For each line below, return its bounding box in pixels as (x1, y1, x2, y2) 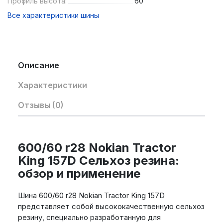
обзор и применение (17, 166, 140, 181)
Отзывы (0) (17, 100, 64, 111)
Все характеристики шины (7, 11, 99, 20)
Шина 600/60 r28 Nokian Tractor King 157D (17, 191, 165, 201)
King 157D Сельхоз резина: (17, 153, 179, 168)
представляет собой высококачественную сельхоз (17, 202, 205, 212)
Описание (17, 60, 59, 71)
